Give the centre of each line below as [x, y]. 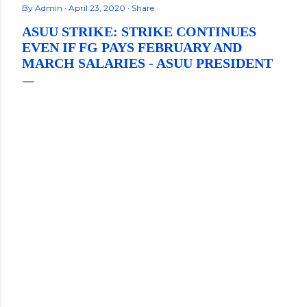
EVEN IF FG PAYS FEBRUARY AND [132, 47]
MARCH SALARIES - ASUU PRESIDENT [147, 63]
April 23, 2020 [98, 8]
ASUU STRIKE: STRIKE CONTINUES [139, 32]
